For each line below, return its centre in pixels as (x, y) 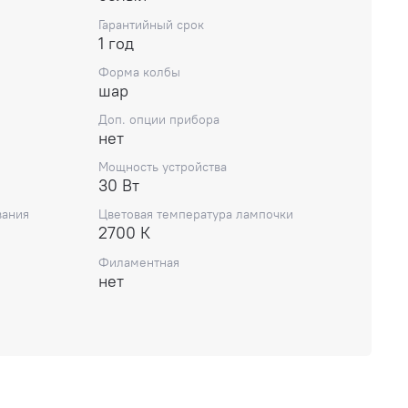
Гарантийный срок (151, 24)
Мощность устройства (163, 167)
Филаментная (139, 262)
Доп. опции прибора (159, 120)
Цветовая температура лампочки (196, 214)
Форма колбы (139, 71)
